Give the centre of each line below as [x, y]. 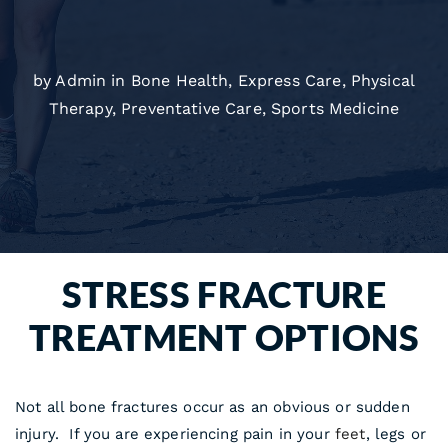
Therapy [80, 108]
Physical [383, 80]
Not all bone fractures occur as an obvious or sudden [212, 407]
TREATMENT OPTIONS [224, 337]
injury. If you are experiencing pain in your [175, 434]
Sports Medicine [335, 108]
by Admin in [81, 80]
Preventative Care [191, 108]
